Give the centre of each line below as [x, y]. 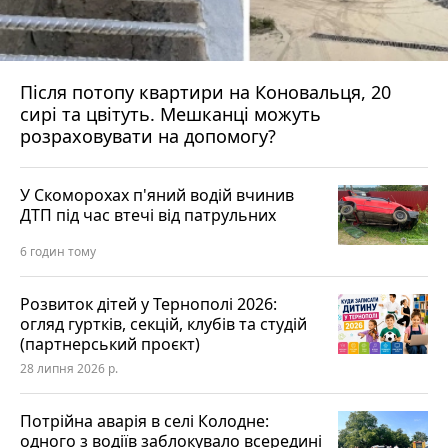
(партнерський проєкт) [110, 344]
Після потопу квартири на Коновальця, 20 [205, 92]
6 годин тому [58, 252]
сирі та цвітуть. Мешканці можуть [170, 114]
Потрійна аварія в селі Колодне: [144, 421]
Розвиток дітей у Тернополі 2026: [148, 304]
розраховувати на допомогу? [148, 136]
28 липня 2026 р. [69, 369]
